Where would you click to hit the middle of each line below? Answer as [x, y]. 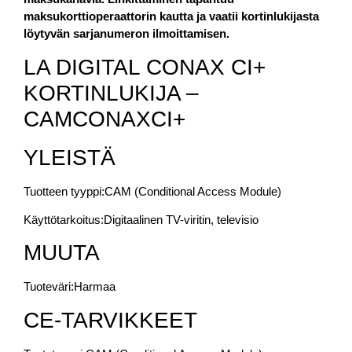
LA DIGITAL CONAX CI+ [145, 67]
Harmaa [95, 287]
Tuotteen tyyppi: [64, 191]
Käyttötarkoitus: [64, 219]
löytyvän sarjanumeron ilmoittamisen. [126, 34]
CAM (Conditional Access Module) [193, 191]
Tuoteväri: [49, 287]
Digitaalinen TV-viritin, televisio [181, 219]
